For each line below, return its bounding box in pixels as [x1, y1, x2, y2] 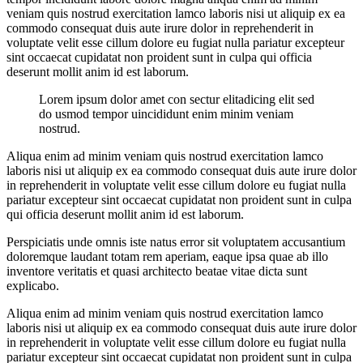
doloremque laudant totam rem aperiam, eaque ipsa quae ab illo [6, 249, 328, 263]
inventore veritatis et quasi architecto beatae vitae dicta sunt [6, 263, 307, 278]
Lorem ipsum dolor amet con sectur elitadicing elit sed [39, 92, 314, 106]
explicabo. [6, 278, 59, 293]
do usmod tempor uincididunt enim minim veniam [39, 106, 293, 121]
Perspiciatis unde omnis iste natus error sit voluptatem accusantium [6, 234, 345, 249]
